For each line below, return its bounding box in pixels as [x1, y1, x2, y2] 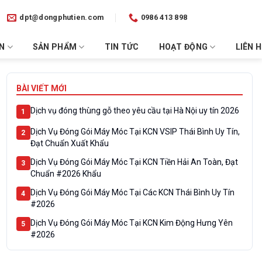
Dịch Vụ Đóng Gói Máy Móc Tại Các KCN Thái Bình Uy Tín [30, 188, 235, 197]
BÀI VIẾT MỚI [16, 84, 67, 93]
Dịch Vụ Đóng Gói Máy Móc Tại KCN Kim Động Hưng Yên [30, 218, 233, 227]
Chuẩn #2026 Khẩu [30, 169, 101, 178]
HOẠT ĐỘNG [158, 42, 208, 51]
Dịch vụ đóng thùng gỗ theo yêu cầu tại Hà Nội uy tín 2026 [30, 106, 239, 115]
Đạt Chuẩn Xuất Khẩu [30, 139, 109, 148]
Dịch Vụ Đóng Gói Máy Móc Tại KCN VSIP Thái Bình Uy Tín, [30, 127, 240, 136]
